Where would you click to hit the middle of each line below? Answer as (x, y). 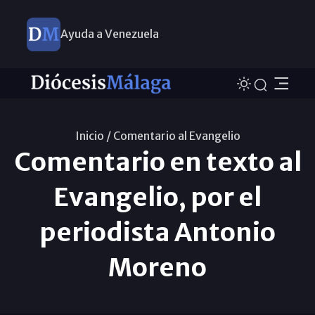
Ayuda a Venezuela (109, 34)
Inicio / (93, 135)
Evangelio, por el (157, 197)
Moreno (157, 267)
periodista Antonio (157, 232)
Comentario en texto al (157, 162)
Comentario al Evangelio (176, 135)
